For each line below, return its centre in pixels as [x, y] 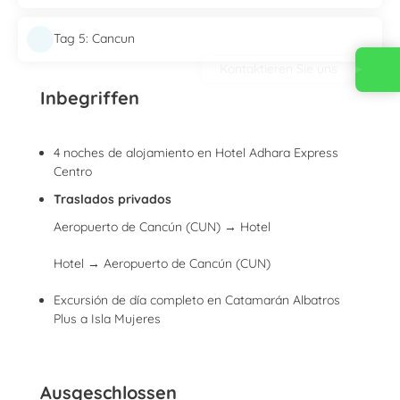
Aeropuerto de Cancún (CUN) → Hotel [162, 226]
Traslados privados [112, 199]
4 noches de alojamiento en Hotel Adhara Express [196, 152]
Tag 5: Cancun [94, 39]
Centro [73, 171]
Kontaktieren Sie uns [279, 69]
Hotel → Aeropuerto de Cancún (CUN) [162, 263]
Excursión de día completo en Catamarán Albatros [197, 300]
